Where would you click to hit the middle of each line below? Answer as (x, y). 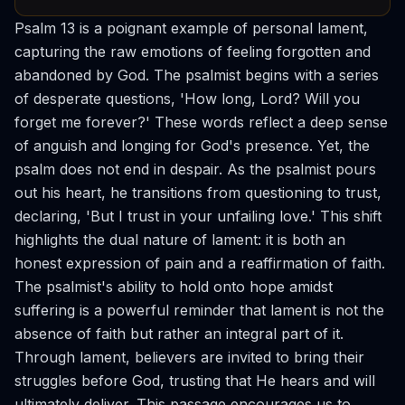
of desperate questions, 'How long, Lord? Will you (187, 99)
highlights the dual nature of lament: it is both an (180, 240)
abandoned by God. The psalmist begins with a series (197, 75)
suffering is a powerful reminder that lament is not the (199, 310)
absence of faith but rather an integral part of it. (179, 334)
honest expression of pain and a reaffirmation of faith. (200, 263)
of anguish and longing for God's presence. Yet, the (192, 146)
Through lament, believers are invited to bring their (189, 357)
